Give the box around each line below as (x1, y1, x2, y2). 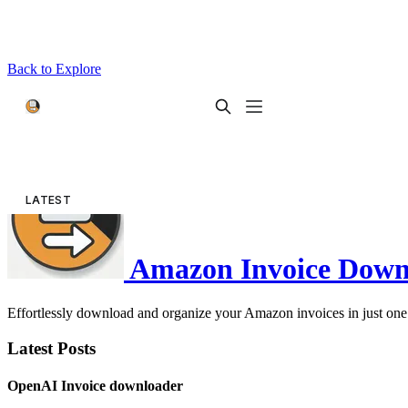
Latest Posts (7, 339, 96, 359)
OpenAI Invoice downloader (7, 378, 183, 394)
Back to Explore (7, 61, 101, 76)
